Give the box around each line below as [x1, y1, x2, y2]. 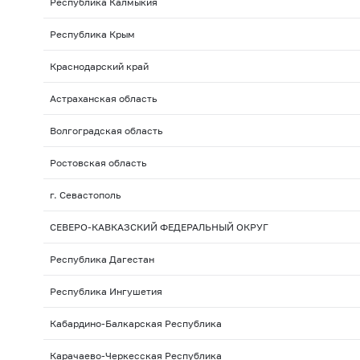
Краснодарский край [49, 60, 149, 73]
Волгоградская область [49, 125, 162, 137]
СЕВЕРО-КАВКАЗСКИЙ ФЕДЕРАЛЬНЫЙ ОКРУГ [49, 221, 268, 234]
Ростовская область [49, 157, 146, 170]
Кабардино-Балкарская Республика [49, 317, 222, 330]
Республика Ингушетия [49, 285, 162, 298]
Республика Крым [49, 28, 135, 41]
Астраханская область [49, 92, 157, 105]
